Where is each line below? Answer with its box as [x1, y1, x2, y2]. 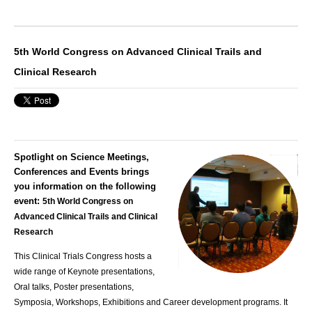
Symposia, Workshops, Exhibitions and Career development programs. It [14, 297, 288, 308]
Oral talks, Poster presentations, [14, 282, 134, 292]
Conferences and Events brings [14, 166, 149, 177]
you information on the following [14, 180, 156, 192]
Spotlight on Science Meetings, [14, 151, 149, 162]
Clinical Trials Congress [32, 251, 123, 262]
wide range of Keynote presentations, [14, 267, 155, 277]
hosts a [123, 251, 152, 262]
